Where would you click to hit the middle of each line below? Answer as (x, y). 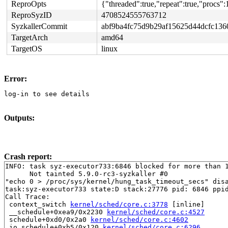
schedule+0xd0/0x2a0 (48, 220)
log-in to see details (47, 94)
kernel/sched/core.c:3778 (119, 204)
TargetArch (30, 37)
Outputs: (19, 118)
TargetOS (27, 49)
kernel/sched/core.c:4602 (139, 220)
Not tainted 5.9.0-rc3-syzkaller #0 (87, 174)
